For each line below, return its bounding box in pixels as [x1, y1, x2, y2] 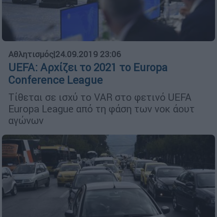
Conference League [8, 73, 103, 87]
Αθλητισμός [8, 48, 53, 60]
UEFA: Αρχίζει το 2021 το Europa [8, 61, 168, 74]
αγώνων [8, 114, 44, 126]
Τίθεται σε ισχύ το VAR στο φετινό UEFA [8, 91, 191, 103]
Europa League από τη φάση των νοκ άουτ [8, 102, 195, 115]
